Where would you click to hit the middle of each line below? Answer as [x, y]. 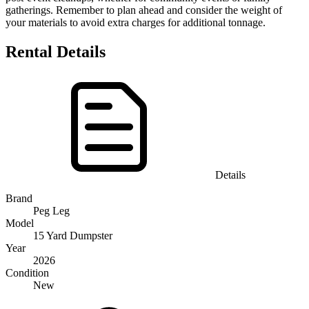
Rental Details [56, 51]
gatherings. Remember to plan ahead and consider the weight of [144, 10]
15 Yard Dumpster [73, 235]
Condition [27, 272]
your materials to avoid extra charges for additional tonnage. [136, 22]
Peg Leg [51, 210]
